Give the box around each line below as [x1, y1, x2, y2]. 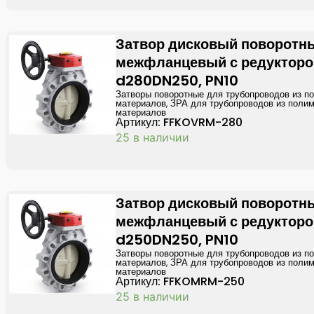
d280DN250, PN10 [116, 71, 239, 90]
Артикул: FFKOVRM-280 [116, 114, 243, 130]
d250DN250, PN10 [116, 230, 239, 250]
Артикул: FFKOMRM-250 [116, 273, 245, 289]
